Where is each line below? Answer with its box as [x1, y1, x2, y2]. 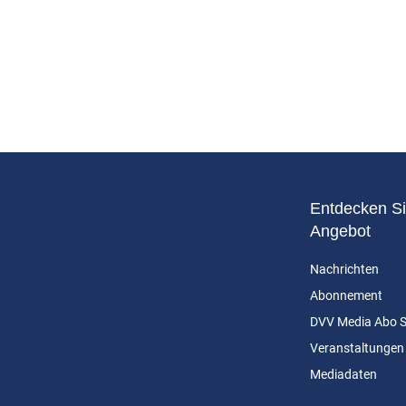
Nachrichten [309, 261, 379, 276]
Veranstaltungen [309, 340, 404, 355]
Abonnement [309, 287, 382, 303]
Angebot [309, 221, 371, 240]
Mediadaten [309, 366, 377, 382]
